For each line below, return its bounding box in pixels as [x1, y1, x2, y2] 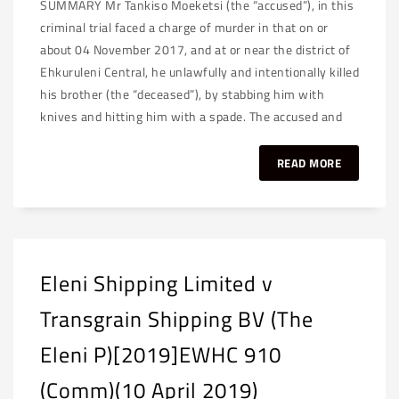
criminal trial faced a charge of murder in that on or [40, 18, 329, 37]
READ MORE [276, 154, 341, 172]
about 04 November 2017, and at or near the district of [40, 40, 350, 59]
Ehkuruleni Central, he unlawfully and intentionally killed [40, 62, 359, 81]
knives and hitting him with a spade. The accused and [40, 107, 342, 126]
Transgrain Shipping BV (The [40, 303, 313, 335]
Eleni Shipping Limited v [40, 267, 273, 299]
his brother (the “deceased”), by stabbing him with [40, 85, 324, 103]
